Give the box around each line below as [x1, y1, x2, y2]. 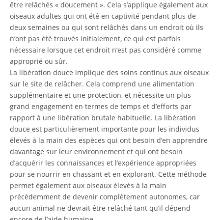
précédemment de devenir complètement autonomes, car [10, 192, 200, 201]
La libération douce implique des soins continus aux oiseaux [10, 68, 209, 77]
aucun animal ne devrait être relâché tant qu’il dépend [10, 203, 191, 213]
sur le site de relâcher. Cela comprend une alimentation [10, 79, 194, 88]
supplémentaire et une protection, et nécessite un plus [10, 90, 191, 100]
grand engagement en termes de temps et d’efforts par [10, 102, 192, 111]
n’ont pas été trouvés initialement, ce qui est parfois [10, 34, 181, 43]
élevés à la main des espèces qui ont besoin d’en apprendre [10, 136, 208, 145]
